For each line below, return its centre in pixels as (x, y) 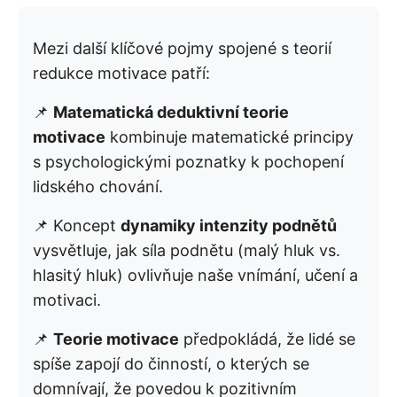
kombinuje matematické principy (230, 137)
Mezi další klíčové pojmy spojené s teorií (182, 49)
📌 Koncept (77, 226)
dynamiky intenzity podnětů (229, 226)
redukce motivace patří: (121, 74)
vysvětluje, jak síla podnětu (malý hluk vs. (187, 251)
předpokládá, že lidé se (267, 339)
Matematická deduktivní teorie (171, 113)
